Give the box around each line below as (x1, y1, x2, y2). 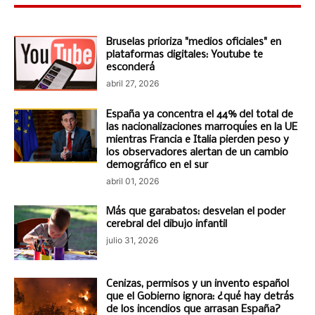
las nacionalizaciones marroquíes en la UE (106, 122, 297, 133)
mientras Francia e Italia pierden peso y (106, 134, 289, 146)
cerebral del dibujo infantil (106, 219, 227, 230)
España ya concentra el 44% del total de (106, 109, 293, 120)
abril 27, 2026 (106, 78, 159, 89)
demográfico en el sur (106, 160, 208, 171)
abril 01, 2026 (106, 176, 159, 186)
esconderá (106, 62, 155, 73)
